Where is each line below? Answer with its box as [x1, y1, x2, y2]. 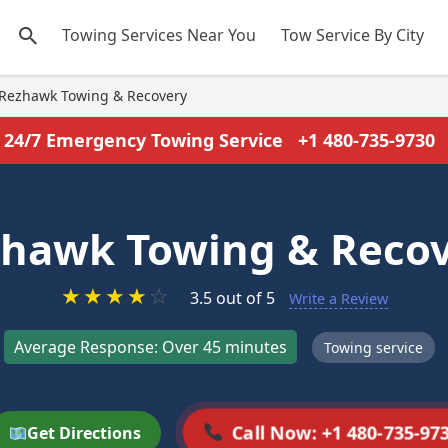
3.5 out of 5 [189, 287, 275, 309]
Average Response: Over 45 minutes [13, 336, 287, 358]
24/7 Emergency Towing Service [3, 128, 288, 152]
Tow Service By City [281, 24, 424, 46]
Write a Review [288, 289, 388, 308]
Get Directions [27, 422, 142, 444]
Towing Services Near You [62, 24, 256, 46]
